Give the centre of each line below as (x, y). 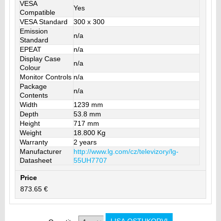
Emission (34, 31)
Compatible (37, 12)
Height (30, 123)
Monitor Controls (45, 77)
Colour (30, 67)
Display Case (40, 58)
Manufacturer (40, 151)
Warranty (34, 142)
